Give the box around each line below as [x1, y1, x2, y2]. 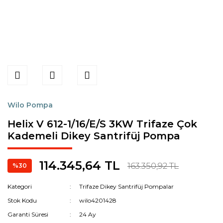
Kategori [7, 183, 32, 190]
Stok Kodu [7, 197, 37, 204]
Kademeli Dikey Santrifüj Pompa [7, 130, 180, 142]
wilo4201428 [79, 197, 117, 204]
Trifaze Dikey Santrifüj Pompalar [79, 183, 174, 190]
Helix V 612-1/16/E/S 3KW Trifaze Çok [7, 118, 197, 130]
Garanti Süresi [7, 211, 48, 218]
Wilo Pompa [7, 101, 53, 110]
